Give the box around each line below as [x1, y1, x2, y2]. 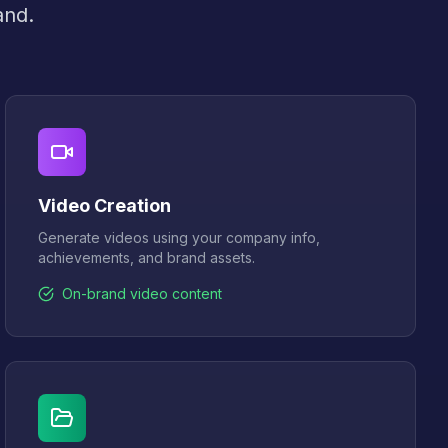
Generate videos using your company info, [38, 229, 321, 246]
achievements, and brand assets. [38, 249, 256, 266]
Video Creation [38, 195, 172, 216]
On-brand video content [62, 285, 223, 302]
